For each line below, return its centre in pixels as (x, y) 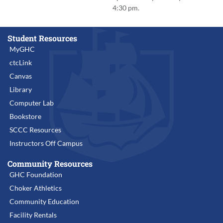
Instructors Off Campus (46, 143)
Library (21, 90)
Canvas (21, 76)
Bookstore (25, 116)
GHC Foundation (36, 175)
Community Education (44, 202)
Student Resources (42, 38)
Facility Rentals (33, 215)
